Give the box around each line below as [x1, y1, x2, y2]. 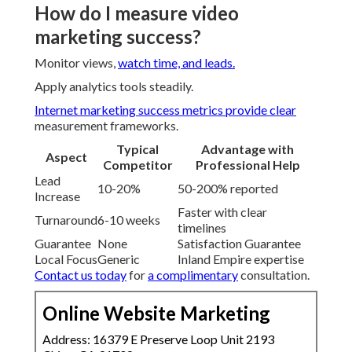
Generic [97, 251, 140, 267]
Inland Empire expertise [178, 251, 304, 267]
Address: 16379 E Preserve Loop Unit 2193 [42, 332, 274, 347]
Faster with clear [178, 204, 267, 220]
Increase [35, 189, 80, 204]
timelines [178, 220, 226, 236]
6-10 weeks [97, 212, 160, 228]
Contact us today [35, 267, 126, 283]
